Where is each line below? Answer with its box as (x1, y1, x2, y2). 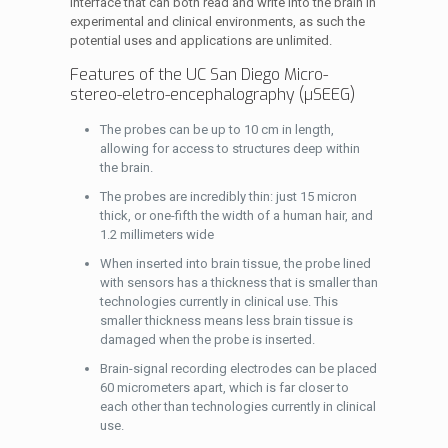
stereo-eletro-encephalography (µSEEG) (69, 84, 355, 105)
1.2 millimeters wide (99, 227, 214, 242)
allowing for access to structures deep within (99, 141, 360, 156)
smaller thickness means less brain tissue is (99, 313, 353, 328)
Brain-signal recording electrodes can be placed (99, 361, 377, 376)
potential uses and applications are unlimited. (69, 33, 332, 48)
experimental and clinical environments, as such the (69, 14, 365, 29)
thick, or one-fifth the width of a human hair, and (99, 208, 373, 223)
